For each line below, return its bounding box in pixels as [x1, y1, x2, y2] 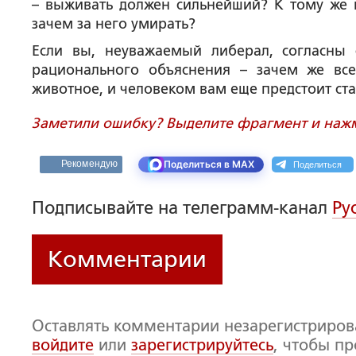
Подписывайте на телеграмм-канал [32, 198, 332, 218]
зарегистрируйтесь [131, 336, 273, 354]
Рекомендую [61, 158, 118, 169]
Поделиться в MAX [164, 158, 254, 170]
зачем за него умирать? [32, 16, 195, 32]
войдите [32, 336, 94, 354]
